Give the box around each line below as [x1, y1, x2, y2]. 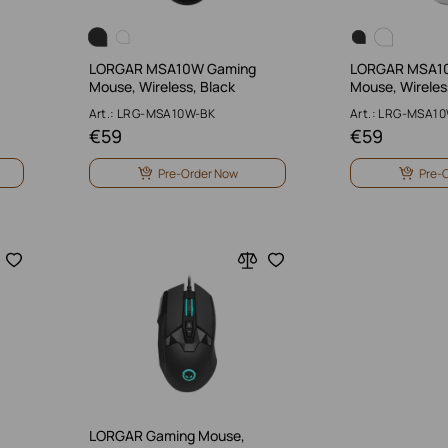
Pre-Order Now [157, 164, 238, 182]
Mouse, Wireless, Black [88, 77, 235, 96]
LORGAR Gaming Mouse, [88, 426, 245, 445]
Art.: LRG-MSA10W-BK [88, 105, 216, 122]
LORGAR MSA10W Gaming [88, 59, 256, 78]
